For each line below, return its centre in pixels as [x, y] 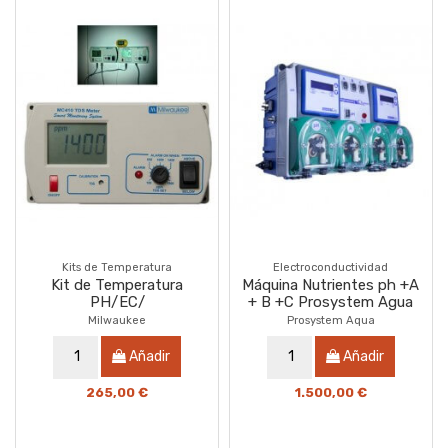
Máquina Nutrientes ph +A [331, 285]
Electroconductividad [331, 268]
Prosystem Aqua [330, 321]
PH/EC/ [117, 302]
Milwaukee [117, 321]
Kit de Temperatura [117, 285]
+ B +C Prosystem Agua [331, 302]
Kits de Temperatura [117, 268]
